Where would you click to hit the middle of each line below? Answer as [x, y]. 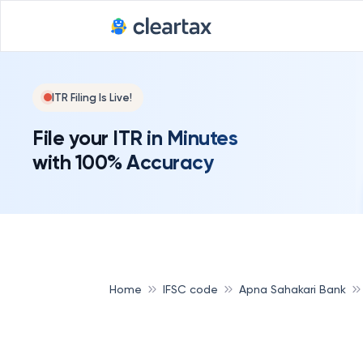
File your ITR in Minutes [135, 138]
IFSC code [190, 289]
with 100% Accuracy [123, 162]
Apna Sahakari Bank [293, 289]
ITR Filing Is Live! [92, 97]
